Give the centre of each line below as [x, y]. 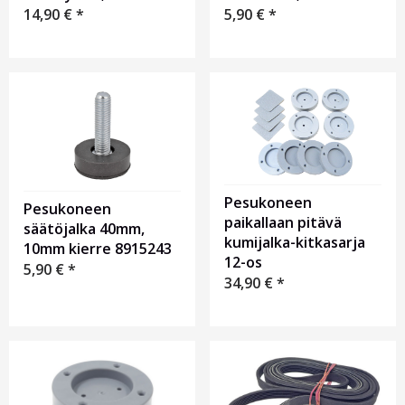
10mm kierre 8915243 [98, 249]
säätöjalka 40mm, [84, 229]
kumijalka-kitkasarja [295, 243]
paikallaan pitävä [283, 223]
